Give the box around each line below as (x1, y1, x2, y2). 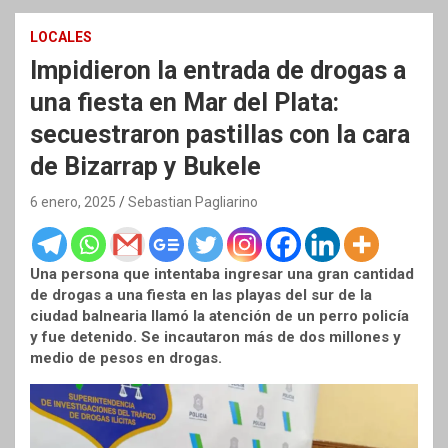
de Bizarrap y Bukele (30, 152, 261, 182)
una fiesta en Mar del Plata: (30, 88, 339, 118)
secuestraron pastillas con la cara (30, 120, 410, 150)
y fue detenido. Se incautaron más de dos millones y (30, 328, 401, 347)
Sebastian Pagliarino (128, 194, 258, 211)
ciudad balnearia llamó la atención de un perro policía (30, 307, 409, 326)
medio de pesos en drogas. (30, 349, 222, 368)
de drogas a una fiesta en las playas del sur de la (30, 286, 372, 305)
